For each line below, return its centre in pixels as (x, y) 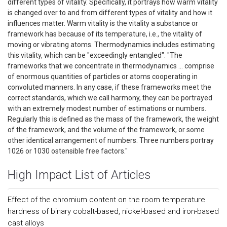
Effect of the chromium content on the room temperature (106, 200)
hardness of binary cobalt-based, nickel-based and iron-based (113, 211)
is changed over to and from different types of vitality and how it (110, 13)
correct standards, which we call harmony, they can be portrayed (110, 98)
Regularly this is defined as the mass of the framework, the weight (113, 119)
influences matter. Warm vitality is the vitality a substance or (103, 23)
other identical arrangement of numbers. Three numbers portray (111, 140)
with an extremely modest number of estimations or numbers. (107, 108)
